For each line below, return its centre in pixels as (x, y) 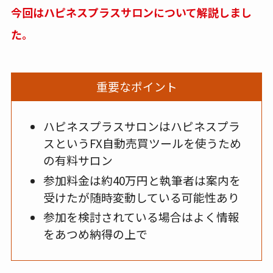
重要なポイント (136, 87)
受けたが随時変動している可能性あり (141, 197)
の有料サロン (78, 160)
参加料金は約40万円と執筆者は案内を (142, 180)
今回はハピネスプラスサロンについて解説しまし (131, 12)
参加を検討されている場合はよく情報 (141, 217)
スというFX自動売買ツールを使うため (142, 143)
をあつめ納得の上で (95, 234)
